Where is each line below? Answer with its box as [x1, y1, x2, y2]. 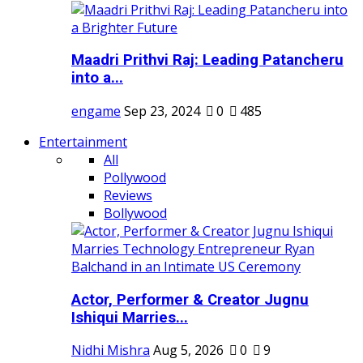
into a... [71, 69, 123, 88]
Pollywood [104, 168, 166, 186]
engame [71, 101, 121, 120]
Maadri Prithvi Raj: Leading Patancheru [71, 51, 344, 70]
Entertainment [39, 132, 127, 151]
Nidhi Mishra [71, 341, 150, 360]
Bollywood [104, 203, 167, 222]
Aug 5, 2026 [153, 341, 224, 360]
